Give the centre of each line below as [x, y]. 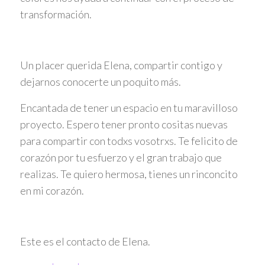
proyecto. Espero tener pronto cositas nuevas [124, 124]
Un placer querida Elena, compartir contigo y [121, 65]
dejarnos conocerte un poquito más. [100, 82]
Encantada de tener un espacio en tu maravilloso [129, 107]
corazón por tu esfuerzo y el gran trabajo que [121, 157]
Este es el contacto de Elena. [85, 242]
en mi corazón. [52, 190]
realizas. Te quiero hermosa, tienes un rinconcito [129, 174]
